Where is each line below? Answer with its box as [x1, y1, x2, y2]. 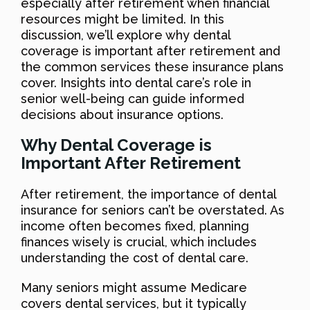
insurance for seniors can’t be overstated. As [21, 202, 284, 217]
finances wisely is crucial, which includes [21, 234, 257, 249]
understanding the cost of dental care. [21, 250, 248, 265]
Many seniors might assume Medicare [21, 280, 247, 295]
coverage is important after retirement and [21, 43, 280, 58]
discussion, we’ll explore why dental [21, 27, 230, 42]
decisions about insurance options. [21, 107, 224, 122]
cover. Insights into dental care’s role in [21, 75, 251, 90]
